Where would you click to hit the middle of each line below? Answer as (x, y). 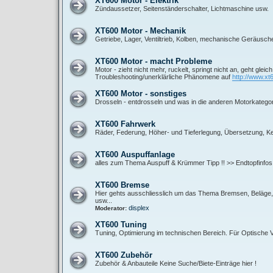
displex (139, 208)
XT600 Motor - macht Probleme (154, 61)
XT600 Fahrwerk (125, 124)
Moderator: (111, 208)
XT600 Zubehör (124, 255)
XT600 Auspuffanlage (135, 154)
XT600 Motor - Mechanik (140, 31)
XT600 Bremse (122, 185)
